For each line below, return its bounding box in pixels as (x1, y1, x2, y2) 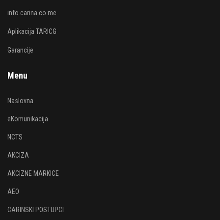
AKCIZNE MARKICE (7, 169, 59, 177)
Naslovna (7, 97, 33, 105)
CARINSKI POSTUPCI (7, 206, 64, 214)
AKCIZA (7, 151, 29, 159)
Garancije (7, 46, 33, 54)
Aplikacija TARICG (7, 27, 56, 35)
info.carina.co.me (7, 9, 56, 17)
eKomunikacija (7, 115, 48, 123)
